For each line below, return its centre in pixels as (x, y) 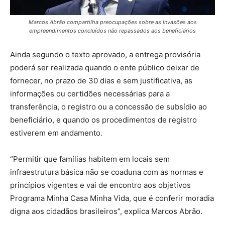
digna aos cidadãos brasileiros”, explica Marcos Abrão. (106, 211)
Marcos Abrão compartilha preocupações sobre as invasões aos (113, 22)
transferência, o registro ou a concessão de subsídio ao (108, 106)
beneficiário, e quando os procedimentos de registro (103, 120)
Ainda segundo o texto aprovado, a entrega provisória (105, 54)
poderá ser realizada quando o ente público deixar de (105, 67)
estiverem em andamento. (56, 133)
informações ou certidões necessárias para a (90, 93)
